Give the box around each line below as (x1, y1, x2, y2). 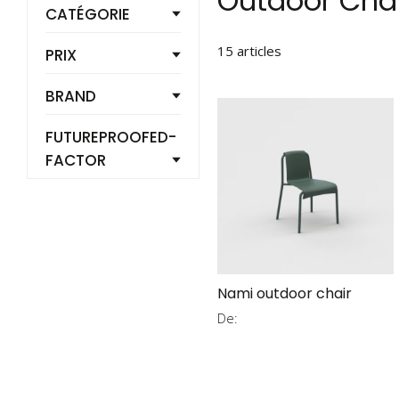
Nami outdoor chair (217, 283, 352, 305)
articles (233, 41, 281, 60)
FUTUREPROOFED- (45, 126, 176, 148)
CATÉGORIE (45, 3, 130, 25)
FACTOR (45, 149, 106, 171)
